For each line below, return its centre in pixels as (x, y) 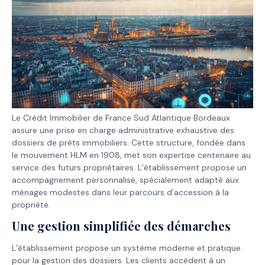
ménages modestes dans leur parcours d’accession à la (120, 193)
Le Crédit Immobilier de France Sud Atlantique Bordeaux (121, 118)
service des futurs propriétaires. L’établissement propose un (129, 168)
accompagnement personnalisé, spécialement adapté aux (125, 180)
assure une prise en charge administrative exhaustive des (123, 130)
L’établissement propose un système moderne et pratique (126, 248)
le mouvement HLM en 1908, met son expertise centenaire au (131, 155)
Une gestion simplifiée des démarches (121, 226)
